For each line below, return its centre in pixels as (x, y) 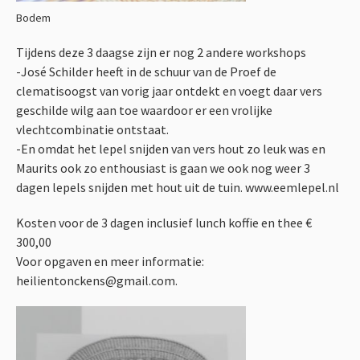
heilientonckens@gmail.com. (97, 281)
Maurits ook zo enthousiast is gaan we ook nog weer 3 (163, 168)
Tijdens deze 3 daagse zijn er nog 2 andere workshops (161, 53)
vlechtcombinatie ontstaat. (92, 130)
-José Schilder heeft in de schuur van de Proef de (146, 72)
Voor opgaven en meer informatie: (110, 262)
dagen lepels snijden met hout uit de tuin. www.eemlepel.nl (178, 188)
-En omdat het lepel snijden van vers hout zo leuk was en (171, 149)
